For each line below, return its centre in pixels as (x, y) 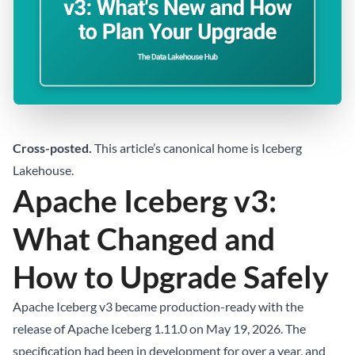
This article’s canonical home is (177, 148)
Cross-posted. (52, 148)
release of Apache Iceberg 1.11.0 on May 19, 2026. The (159, 329)
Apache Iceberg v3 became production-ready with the (158, 307)
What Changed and (144, 239)
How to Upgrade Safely (171, 277)
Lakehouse (42, 170)
